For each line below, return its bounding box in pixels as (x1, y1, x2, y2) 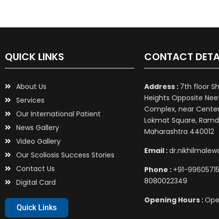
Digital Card (16, 177, 56, 187)
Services (16, 95, 44, 105)
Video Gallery (16, 136, 61, 146)
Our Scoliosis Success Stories (16, 150, 114, 160)
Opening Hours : (144, 195, 205, 205)
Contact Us (16, 163, 55, 174)
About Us (16, 81, 46, 91)
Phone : (144, 164, 173, 175)
